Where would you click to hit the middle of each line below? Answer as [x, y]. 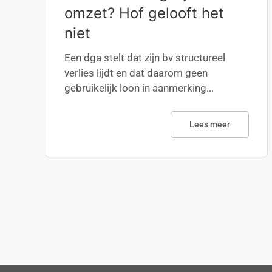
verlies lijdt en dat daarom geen [136, 73]
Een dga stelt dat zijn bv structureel [145, 58]
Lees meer [210, 124]
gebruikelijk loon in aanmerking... [139, 88]
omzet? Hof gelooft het [144, 13]
